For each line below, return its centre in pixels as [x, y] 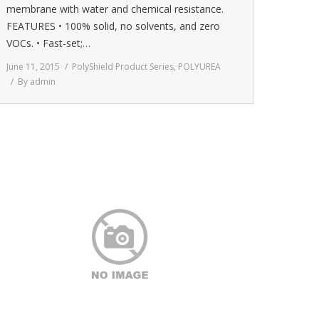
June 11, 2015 [33, 67]
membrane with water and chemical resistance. [115, 9]
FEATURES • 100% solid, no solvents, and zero [113, 26]
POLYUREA [199, 67]
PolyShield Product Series [123, 67]
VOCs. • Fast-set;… [48, 43]
